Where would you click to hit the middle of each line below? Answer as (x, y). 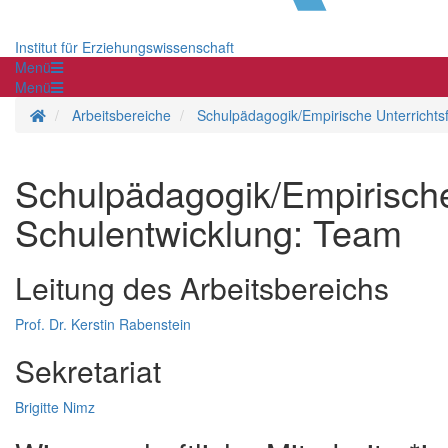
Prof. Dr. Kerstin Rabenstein (103, 324)
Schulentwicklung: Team (208, 232)
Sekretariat (88, 371)
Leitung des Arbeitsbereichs (202, 288)
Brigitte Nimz (55, 407)
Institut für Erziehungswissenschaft (124, 47)
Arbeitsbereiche (121, 115)
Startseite (75, 114)
